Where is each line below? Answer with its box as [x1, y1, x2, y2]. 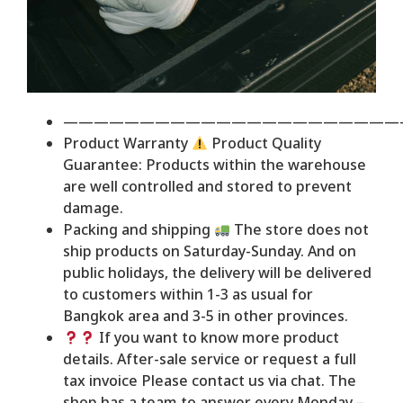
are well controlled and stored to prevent [63, 176, 352, 198]
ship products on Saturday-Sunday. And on [63, 241, 356, 263]
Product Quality [208, 133, 322, 155]
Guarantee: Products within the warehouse [63, 155, 366, 176]
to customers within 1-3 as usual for [63, 284, 313, 306]
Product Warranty [63, 133, 192, 155]
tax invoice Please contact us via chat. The [63, 371, 356, 392]
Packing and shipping [63, 219, 214, 241]
